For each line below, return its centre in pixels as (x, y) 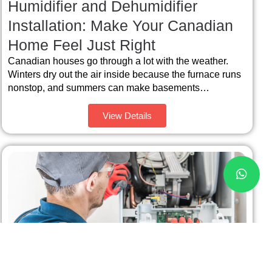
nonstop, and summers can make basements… (108, 88)
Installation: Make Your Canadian (120, 26)
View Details (127, 115)
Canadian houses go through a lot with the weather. (118, 61)
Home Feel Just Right (81, 45)
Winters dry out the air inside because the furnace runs (124, 75)
